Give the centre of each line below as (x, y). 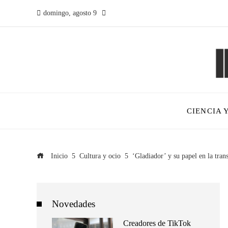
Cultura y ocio (100, 156)
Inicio (58, 156)
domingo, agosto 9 (70, 13)
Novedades (74, 204)
